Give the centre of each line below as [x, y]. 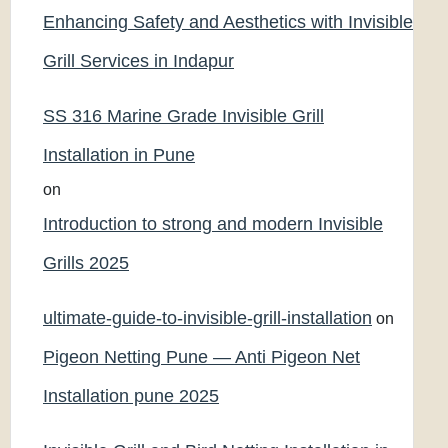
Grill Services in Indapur [138, 61]
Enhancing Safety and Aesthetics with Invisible [228, 22]
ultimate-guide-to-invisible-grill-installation [207, 318]
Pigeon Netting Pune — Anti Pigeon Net [201, 357]
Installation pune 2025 [131, 396]
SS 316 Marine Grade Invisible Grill [183, 116]
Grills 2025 [86, 263]
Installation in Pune [119, 155]
